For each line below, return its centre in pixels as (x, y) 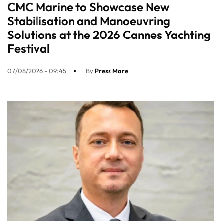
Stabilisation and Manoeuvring (89, 21)
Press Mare (111, 71)
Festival (29, 49)
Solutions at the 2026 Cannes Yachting (109, 35)
